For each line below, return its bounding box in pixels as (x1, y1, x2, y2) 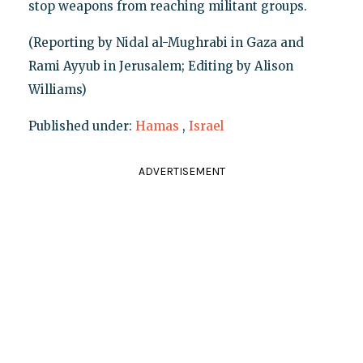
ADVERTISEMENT (138, 164, 225, 179)
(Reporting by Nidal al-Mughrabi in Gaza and (28, 35, 304, 51)
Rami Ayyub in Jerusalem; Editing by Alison (28, 58, 293, 75)
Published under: (28, 118, 135, 135)
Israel (188, 118, 224, 135)
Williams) (28, 82, 87, 98)
